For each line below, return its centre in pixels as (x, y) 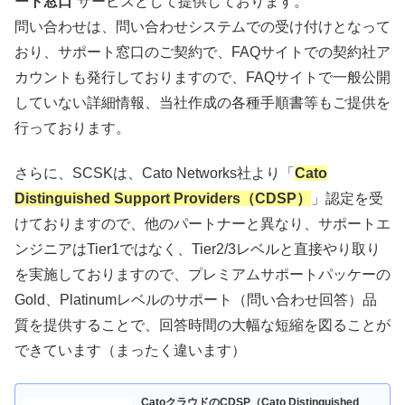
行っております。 (72, 127)
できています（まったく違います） (130, 351)
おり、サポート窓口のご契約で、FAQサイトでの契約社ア (202, 52)
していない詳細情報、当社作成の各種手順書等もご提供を (202, 102)
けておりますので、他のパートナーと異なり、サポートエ (202, 224)
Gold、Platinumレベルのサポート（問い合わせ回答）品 (196, 300)
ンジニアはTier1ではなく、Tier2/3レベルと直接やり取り (198, 250)
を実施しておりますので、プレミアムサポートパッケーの (202, 275)
